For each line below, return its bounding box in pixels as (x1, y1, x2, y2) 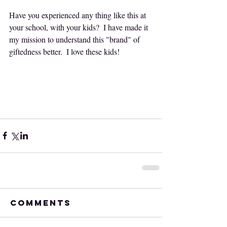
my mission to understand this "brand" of (9, 33, 142, 45)
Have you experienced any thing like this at (9, 9, 148, 20)
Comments (10, 197, 71, 208)
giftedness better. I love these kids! (9, 46, 124, 57)
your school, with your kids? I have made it (9, 21, 150, 32)
